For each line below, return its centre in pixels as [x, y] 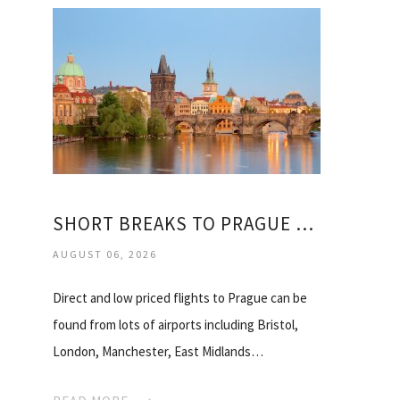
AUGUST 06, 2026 [105, 254]
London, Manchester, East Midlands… [158, 351]
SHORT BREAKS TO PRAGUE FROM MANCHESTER [304, 223]
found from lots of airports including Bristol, [175, 324]
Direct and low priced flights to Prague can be [180, 297]
